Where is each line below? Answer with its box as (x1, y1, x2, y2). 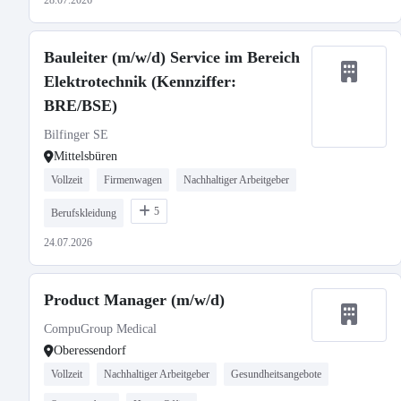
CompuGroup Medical (44, 322, 157, 336)
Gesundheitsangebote (231, 368, 321, 380)
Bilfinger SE (44, 128, 108, 141)
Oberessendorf (54, 344, 126, 357)
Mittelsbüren (54, 149, 117, 163)
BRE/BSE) (44, 97, 117, 115)
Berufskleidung (51, 207, 116, 219)
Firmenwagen (104, 174, 162, 186)
